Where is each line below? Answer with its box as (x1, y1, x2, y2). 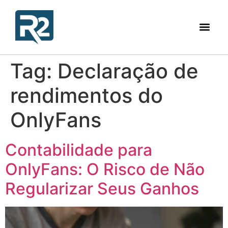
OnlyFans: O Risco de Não (5, 159, 205, 179)
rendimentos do (10, 82, 163, 108)
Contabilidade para (5, 139, 152, 160)
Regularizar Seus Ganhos (5, 178, 199, 198)
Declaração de (58, 58, 198, 83)
